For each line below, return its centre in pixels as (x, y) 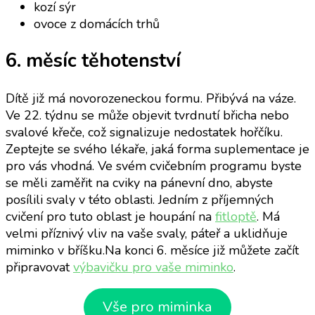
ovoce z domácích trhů (97, 24)
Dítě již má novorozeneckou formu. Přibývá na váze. (151, 98)
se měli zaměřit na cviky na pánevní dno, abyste (139, 182)
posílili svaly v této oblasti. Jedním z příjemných (140, 199)
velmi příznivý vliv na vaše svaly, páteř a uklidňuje (147, 233)
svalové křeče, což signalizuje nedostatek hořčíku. (144, 132)
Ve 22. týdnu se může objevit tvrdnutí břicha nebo (147, 115)
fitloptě (236, 216)
